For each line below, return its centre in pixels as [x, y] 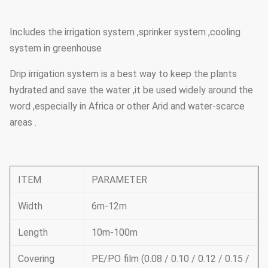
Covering [36, 258]
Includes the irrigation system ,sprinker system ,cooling [125, 32]
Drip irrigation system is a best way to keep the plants [123, 74]
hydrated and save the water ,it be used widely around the [131, 90]
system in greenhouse [56, 48]
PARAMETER [119, 179]
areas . [23, 122]
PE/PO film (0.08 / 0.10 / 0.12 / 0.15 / [170, 258]
